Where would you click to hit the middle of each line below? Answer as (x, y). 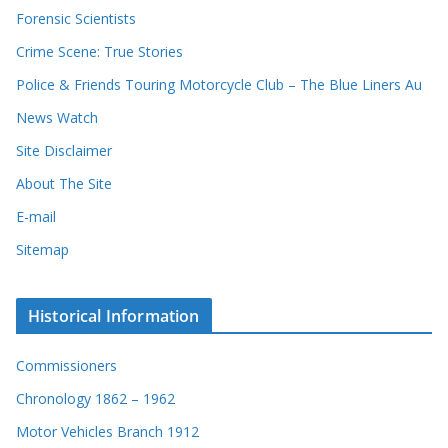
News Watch (57, 118)
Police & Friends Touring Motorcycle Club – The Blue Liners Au (219, 85)
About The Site (64, 184)
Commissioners (66, 366)
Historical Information (114, 316)
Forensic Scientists (76, 19)
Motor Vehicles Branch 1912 (107, 432)
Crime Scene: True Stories (99, 52)
